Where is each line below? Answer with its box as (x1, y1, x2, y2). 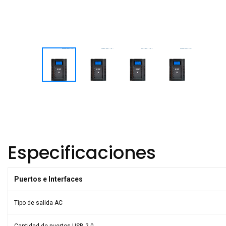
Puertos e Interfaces (14, 175, 83, 183)
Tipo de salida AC (14, 199, 63, 206)
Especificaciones (8, 140, 156, 165)
